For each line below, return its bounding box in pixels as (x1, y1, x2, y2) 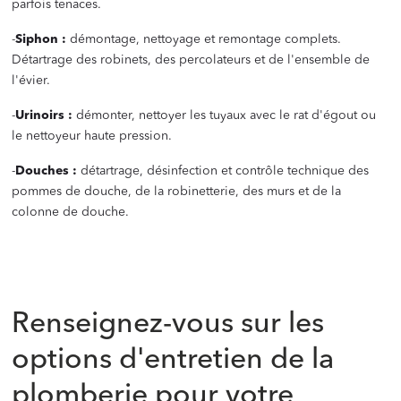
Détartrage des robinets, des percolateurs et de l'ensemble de (12, 54, 371, 67)
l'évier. (12, 74, 65, 88)
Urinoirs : (15, 109, 73, 123)
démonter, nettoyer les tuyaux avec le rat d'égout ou (73, 109, 377, 123)
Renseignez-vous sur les (12, 311, 325, 340)
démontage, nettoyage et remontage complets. (66, 33, 342, 47)
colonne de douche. (12, 206, 130, 219)
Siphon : (15, 33, 67, 47)
